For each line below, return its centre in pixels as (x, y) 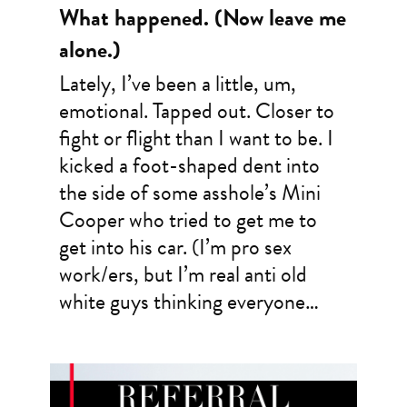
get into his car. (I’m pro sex (175, 248)
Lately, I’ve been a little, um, (177, 84)
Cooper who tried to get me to (188, 220)
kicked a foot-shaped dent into (189, 166)
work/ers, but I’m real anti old (183, 275)
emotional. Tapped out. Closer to (196, 111)
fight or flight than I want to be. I (196, 139)
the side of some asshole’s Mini (189, 193)
